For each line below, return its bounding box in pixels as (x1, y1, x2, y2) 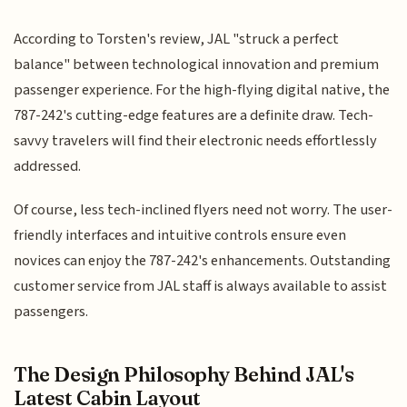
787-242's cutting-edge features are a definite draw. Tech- (14, 104, 374, 126)
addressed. (14, 154, 82, 177)
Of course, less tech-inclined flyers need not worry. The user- (14, 199, 393, 222)
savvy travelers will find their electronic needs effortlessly (14, 129, 378, 152)
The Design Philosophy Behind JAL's (14, 362, 354, 388)
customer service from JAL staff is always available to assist (14, 275, 388, 298)
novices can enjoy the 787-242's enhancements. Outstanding (14, 250, 392, 273)
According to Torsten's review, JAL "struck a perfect (14, 27, 340, 50)
